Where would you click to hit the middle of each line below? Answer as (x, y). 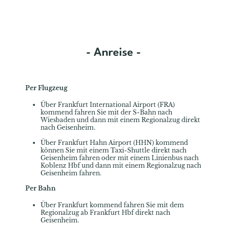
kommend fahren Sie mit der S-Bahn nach (106, 112)
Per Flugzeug (46, 88)
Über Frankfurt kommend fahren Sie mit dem (112, 205)
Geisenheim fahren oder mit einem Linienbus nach (120, 158)
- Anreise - (113, 53)
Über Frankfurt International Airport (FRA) (108, 105)
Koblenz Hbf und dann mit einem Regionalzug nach (121, 166)
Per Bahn (41, 188)
